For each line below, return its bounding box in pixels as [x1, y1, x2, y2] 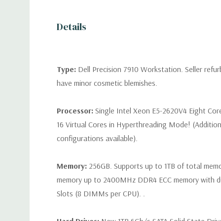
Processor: [57, 106, 95, 115]
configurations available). [57, 133, 138, 143]
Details [57, 20, 86, 34]
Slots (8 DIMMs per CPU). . [57, 188, 145, 198]
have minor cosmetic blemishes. [57, 78, 157, 88]
